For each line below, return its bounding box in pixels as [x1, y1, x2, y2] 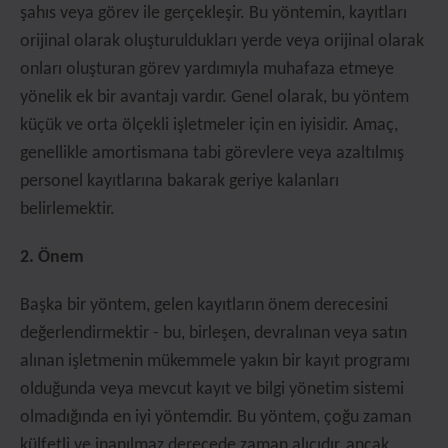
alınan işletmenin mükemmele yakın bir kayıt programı [20, 352, 410, 371]
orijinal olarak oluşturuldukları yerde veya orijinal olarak [20, 32, 424, 51]
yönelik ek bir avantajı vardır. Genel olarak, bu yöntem [20, 88, 409, 107]
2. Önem [20, 248, 84, 267]
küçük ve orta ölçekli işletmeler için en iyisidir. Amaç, [20, 116, 398, 135]
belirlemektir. [20, 200, 115, 219]
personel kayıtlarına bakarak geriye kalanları [20, 172, 339, 191]
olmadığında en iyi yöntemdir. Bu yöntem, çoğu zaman [20, 408, 411, 427]
